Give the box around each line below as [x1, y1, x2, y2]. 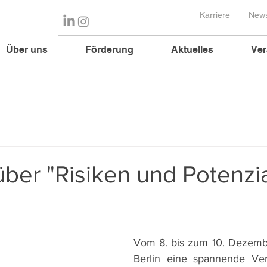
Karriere [199, 10, 230, 20]
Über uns [6, 44, 48, 55]
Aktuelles [171, 44, 213, 55]
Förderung [85, 44, 133, 55]
